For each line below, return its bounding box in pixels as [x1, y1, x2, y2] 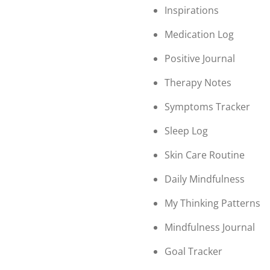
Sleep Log [165, 124, 208, 137]
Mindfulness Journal [165, 220, 255, 234]
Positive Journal [165, 51, 235, 65]
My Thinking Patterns [165, 196, 260, 210]
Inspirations [165, 3, 219, 17]
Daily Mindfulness [165, 172, 245, 186]
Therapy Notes [165, 75, 231, 89]
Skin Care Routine [165, 148, 245, 162]
